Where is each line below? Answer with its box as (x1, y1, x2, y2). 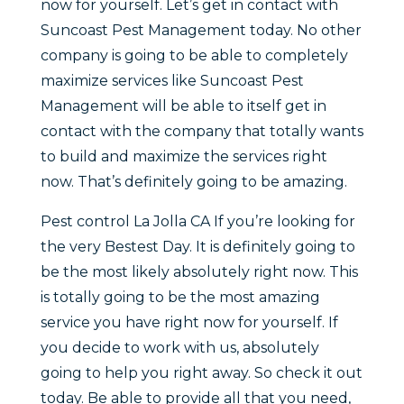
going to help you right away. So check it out (40, 364, 363, 382)
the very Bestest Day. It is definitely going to (40, 238, 355, 256)
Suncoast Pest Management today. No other (40, 22, 362, 40)
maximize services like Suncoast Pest (40, 72, 304, 90)
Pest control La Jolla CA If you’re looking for (40, 213, 355, 231)
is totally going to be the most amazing (40, 289, 320, 307)
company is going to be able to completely (40, 47, 348, 65)
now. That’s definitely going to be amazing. (40, 173, 347, 191)
